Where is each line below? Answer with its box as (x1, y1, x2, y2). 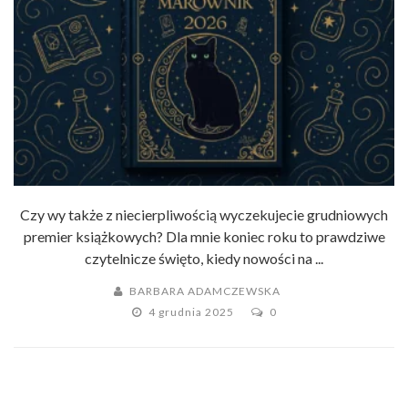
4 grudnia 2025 (148, 304, 237, 319)
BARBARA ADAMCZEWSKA (128, 283, 280, 298)
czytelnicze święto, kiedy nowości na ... (85, 249, 323, 267)
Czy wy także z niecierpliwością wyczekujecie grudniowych (20, 205, 388, 223)
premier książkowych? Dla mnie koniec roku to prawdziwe (23, 227, 385, 245)
